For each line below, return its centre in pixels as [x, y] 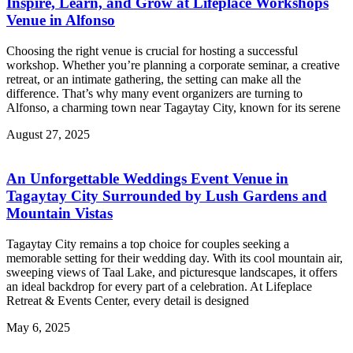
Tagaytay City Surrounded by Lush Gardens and [167, 196]
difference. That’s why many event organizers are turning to [154, 93]
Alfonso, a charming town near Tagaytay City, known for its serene [173, 107]
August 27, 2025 [48, 134]
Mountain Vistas [59, 214]
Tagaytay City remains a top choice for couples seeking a [148, 243]
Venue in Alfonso [61, 20]
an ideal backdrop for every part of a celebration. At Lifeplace [159, 286]
